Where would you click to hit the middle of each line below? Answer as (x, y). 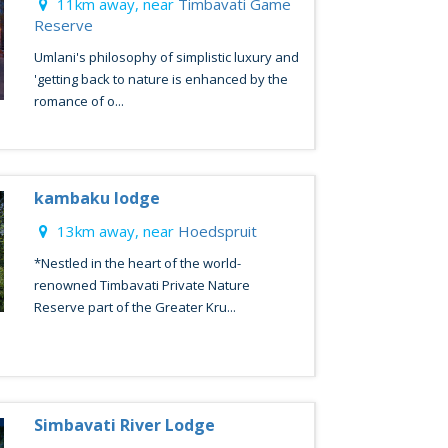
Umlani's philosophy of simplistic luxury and (166, 57)
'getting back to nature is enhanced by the (160, 79)
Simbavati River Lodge (124, 425)
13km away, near (115, 231)
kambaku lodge (96, 198)
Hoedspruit (217, 231)
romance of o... (78, 101)
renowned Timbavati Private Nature (141, 285)
